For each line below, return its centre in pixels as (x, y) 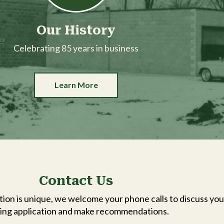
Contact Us (76, 180)
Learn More (76, 85)
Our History (76, 30)
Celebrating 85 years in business (76, 48)
